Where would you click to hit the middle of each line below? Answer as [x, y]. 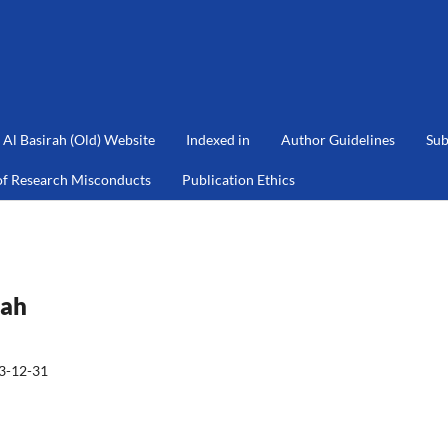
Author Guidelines [338, 139]
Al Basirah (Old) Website [79, 139]
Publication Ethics [238, 179]
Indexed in [218, 139]
